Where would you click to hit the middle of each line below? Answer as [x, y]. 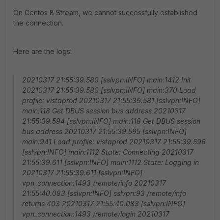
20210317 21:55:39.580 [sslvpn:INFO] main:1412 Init [107, 80]
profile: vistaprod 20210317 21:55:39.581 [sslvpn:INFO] [111, 100]
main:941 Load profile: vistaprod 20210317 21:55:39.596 [114, 142]
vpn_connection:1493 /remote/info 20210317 [94, 183]
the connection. [38, 23]
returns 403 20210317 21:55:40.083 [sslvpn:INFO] [104, 204]
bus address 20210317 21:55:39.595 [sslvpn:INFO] [104, 131]
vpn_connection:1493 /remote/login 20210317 [96, 214]
